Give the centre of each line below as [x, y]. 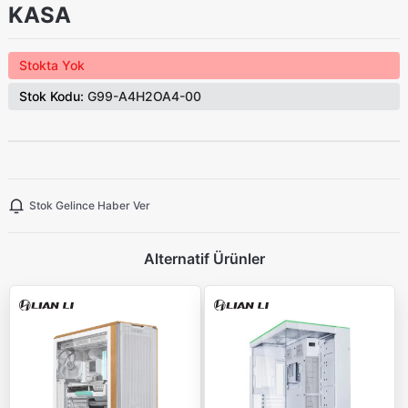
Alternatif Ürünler [204, 258]
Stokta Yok [51, 65]
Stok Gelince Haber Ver [89, 205]
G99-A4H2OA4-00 [142, 96]
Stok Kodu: [51, 96]
